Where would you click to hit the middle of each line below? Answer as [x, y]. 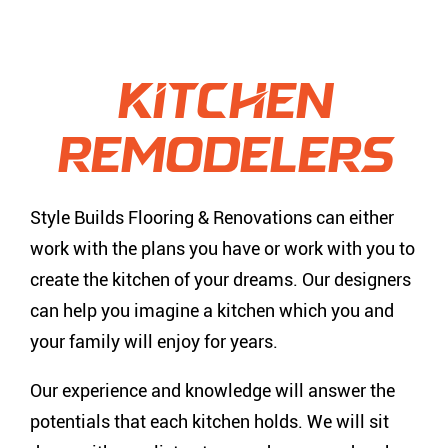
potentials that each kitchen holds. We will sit [210, 421]
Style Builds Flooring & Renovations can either [212, 217]
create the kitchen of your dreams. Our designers [221, 279]
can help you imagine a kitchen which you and [212, 310]
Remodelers [224, 159]
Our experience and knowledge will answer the [213, 390]
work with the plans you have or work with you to [223, 248]
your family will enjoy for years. [154, 341]
